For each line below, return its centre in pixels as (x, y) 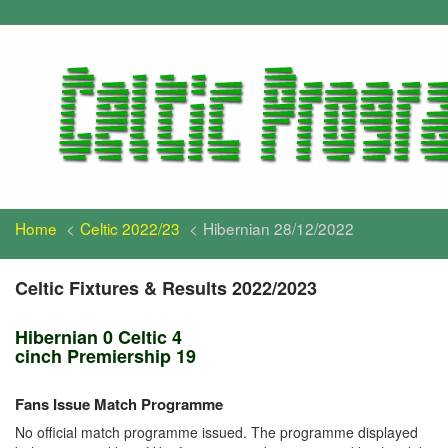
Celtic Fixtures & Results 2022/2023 (166, 288)
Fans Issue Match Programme (119, 404)
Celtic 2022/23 (130, 228)
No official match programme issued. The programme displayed (216, 432)
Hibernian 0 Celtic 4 (98, 337)
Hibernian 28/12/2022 (278, 228)
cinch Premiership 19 (105, 356)
